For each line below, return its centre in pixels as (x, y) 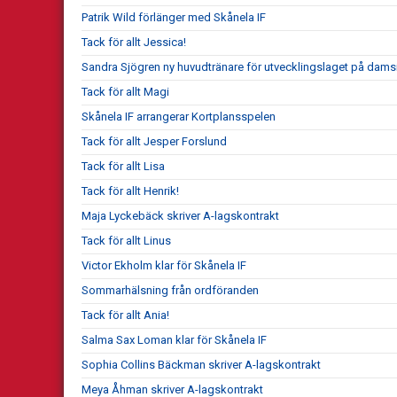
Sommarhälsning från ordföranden (170, 290)
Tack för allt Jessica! (134, 42)
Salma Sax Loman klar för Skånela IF (174, 339)
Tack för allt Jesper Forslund (154, 141)
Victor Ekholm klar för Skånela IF (164, 265)
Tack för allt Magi (125, 91)
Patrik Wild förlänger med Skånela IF (174, 17)
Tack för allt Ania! (125, 315)
